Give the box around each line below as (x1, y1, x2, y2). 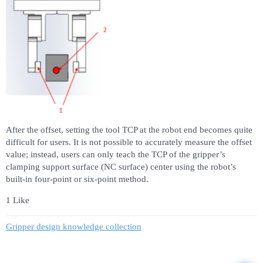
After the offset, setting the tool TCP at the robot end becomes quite (6, 125, 252, 135)
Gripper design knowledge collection (6, 221, 141, 231)
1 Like (6, 195, 29, 205)
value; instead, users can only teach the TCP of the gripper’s (6, 150, 225, 160)
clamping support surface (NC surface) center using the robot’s (6, 162, 236, 172)
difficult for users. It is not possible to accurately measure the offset (6, 137, 252, 147)
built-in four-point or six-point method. (6, 174, 149, 184)
